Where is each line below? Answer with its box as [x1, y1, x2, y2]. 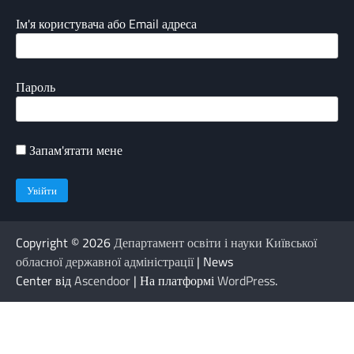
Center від [16, 270, 74, 290]
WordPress [217, 270, 275, 290]
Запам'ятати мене [26, 141, 122, 160]
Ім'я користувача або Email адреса [16, 14, 197, 34]
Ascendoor [74, 270, 130, 290]
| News [194, 251, 233, 271]
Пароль [16, 77, 55, 97]
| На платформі [130, 270, 217, 290]
